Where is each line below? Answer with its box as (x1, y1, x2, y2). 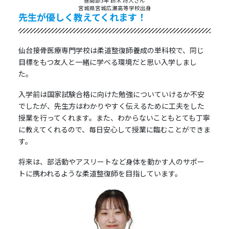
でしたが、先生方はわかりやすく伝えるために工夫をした (18, 101, 204, 111)
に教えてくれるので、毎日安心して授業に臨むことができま (18, 124, 211, 135)
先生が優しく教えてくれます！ (18, 10, 146, 24)
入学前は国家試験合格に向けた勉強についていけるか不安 (18, 89, 204, 100)
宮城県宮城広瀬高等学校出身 (78, 4, 151, 12)
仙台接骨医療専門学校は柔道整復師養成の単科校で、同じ (18, 45, 204, 56)
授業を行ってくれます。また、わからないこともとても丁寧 (18, 112, 210, 123)
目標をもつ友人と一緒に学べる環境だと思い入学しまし (18, 57, 197, 67)
